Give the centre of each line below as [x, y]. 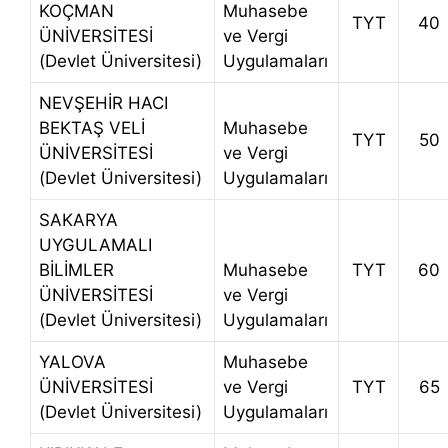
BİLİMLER [76, 270]
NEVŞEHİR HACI [103, 103]
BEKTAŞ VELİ [92, 128]
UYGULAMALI [95, 245]
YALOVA [72, 362]
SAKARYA [78, 220]
